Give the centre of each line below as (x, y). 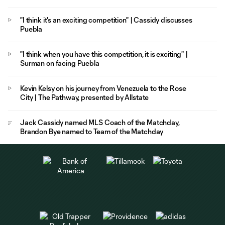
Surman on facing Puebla (60, 63)
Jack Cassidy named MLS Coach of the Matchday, (100, 122)
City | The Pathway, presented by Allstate (85, 97)
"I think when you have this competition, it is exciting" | (104, 54)
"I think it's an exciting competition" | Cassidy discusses (106, 20)
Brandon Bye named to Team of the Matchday (92, 131)
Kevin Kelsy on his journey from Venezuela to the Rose (103, 88)
